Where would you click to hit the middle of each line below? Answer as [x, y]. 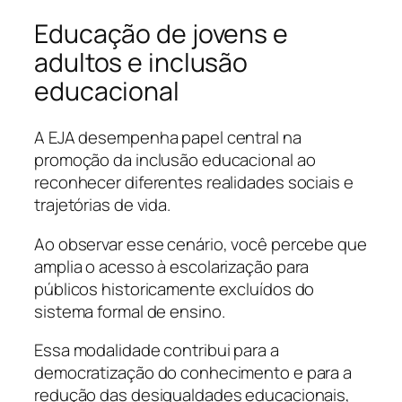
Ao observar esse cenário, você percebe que [201, 244]
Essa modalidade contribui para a [157, 350]
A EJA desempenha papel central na [168, 138]
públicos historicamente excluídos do [175, 288]
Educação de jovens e [161, 33]
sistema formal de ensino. [130, 311]
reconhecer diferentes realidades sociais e [194, 183]
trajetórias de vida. [102, 205]
